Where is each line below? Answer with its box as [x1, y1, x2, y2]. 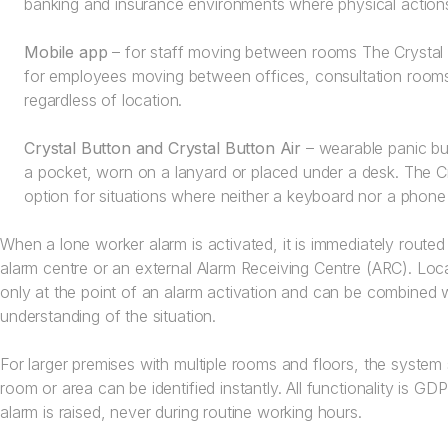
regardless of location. [24, 90, 183, 110]
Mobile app [24, 42, 108, 62]
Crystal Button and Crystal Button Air [24, 138, 302, 158]
